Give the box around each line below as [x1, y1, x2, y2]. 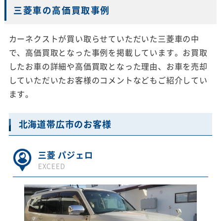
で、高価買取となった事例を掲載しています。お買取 [8, 46, 208, 59]
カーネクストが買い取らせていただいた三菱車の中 [8, 33, 199, 45]
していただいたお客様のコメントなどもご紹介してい [8, 74, 208, 86]
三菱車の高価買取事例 [13, 3, 110, 17]
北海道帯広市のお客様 [18, 117, 111, 131]
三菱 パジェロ [37, 148, 93, 161]
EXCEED [37, 161, 66, 171]
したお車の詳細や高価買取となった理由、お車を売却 [8, 60, 208, 73]
